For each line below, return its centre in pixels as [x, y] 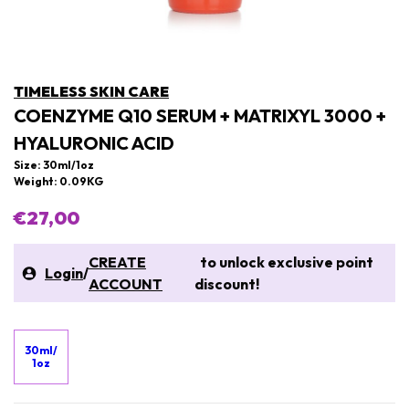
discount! [226, 284]
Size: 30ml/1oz [54, 165]
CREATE [117, 262]
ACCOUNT [126, 284]
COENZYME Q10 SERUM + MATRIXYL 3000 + [200, 115]
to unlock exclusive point [283, 262]
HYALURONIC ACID [94, 143]
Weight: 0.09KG [58, 181]
